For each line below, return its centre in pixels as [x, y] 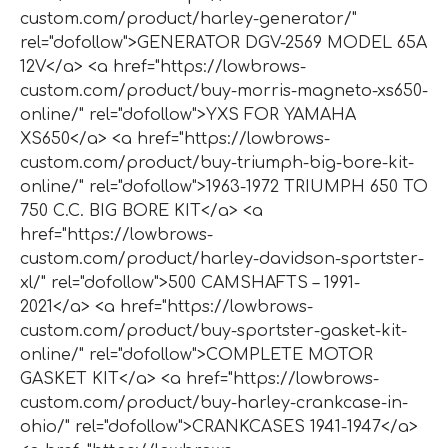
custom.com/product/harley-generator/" [188, 18]
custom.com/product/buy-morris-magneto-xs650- [224, 90]
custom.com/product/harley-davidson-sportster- [222, 258]
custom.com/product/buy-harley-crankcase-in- [214, 402]
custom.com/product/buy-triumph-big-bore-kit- [217, 162]
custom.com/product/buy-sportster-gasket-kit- [213, 330]
